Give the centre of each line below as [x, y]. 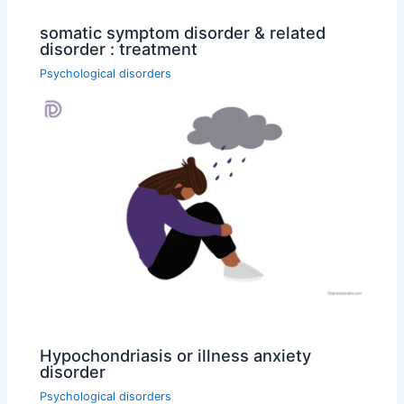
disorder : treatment [119, 48]
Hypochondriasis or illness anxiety [176, 356]
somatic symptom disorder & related [183, 32]
